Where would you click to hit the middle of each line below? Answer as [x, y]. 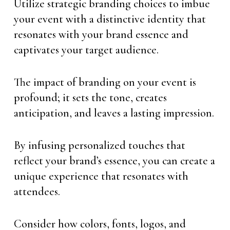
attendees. [37, 191]
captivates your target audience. [86, 50]
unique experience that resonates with [101, 176]
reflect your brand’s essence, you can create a [114, 161]
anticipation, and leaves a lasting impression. [114, 113]
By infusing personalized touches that [99, 145]
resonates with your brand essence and [101, 34]
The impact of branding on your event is [105, 82]
